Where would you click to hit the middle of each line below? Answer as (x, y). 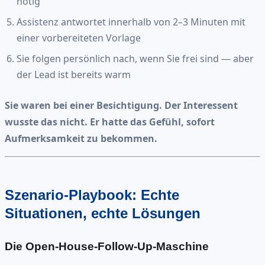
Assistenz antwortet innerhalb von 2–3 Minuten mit (131, 22)
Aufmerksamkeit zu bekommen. (81, 138)
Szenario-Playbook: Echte (92, 195)
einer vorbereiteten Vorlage (79, 38)
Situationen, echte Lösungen (103, 213)
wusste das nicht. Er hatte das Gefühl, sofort (110, 122)
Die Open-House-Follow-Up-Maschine (107, 246)
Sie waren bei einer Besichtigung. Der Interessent (121, 105)
